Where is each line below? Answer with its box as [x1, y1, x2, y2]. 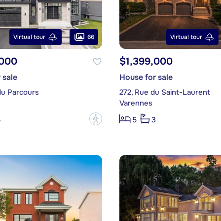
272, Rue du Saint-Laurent [119, 87, 210, 98]
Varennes [119, 98, 152, 109]
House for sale [119, 72, 173, 83]
